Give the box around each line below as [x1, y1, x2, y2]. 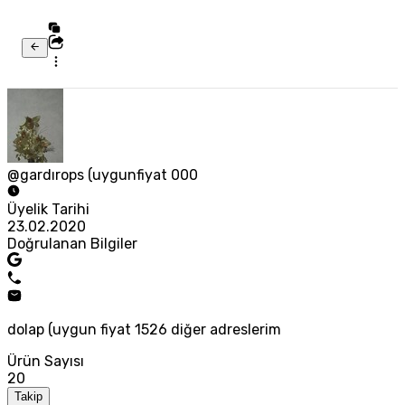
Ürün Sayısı [7, 353, 84, 371]
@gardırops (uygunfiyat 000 [7, 166, 198, 184]
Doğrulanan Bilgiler [7, 235, 137, 253]
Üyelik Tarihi [7, 201, 89, 219]
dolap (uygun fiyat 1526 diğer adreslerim [7, 321, 281, 339]
